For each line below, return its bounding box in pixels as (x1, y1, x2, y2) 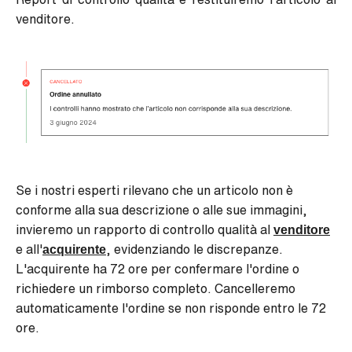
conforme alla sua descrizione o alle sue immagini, (16, 203, 307, 217)
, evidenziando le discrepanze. (106, 243, 283, 256)
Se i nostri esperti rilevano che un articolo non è (16, 184, 293, 197)
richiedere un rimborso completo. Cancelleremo (16, 282, 295, 295)
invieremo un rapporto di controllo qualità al (16, 223, 273, 236)
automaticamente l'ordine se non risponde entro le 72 (16, 302, 326, 315)
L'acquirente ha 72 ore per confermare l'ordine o (16, 262, 299, 276)
